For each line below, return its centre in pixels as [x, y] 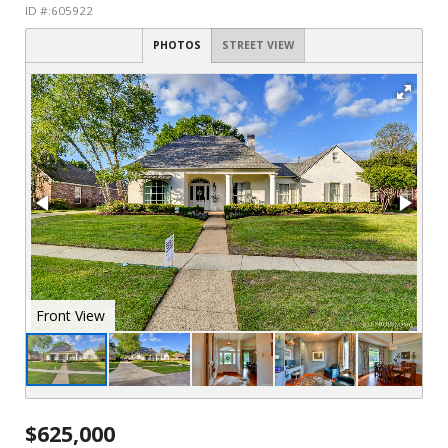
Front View [339, 315]
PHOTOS [177, 45]
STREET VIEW [258, 45]
